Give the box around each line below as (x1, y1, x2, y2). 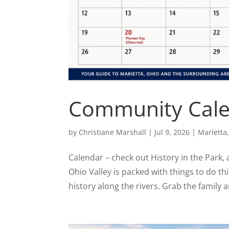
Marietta (198, 127, 227, 137)
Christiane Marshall (79, 127, 147, 137)
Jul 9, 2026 (154, 127, 190, 137)
